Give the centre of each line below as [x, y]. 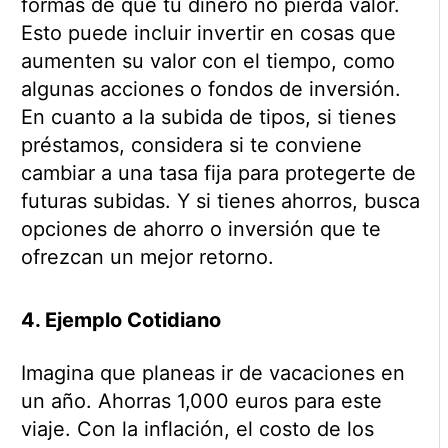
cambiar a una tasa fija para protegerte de [218, 173]
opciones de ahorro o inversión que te [200, 229]
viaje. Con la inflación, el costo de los [197, 429]
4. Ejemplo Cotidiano [120, 320]
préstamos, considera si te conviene [191, 145]
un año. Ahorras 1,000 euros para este [201, 401]
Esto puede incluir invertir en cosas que [208, 33]
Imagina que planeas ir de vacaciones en [212, 373]
